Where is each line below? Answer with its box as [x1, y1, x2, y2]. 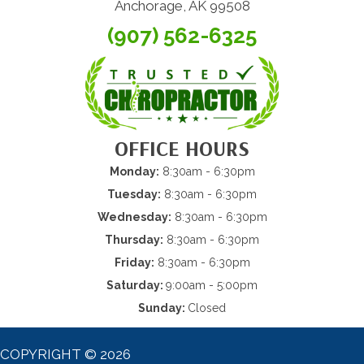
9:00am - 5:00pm [166, 279, 258, 292]
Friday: [114, 256, 154, 270]
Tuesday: [107, 188, 161, 201]
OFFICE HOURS [115, 135, 249, 162]
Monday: [109, 165, 159, 179]
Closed [188, 301, 226, 315]
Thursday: [105, 233, 163, 247]
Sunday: [138, 301, 188, 315]
